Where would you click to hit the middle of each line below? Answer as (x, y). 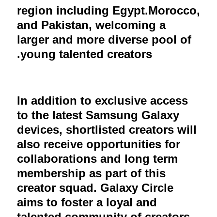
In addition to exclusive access (102, 100)
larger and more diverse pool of (104, 39)
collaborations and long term (97, 158)
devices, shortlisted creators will (107, 129)
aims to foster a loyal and (87, 202)
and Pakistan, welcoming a (91, 25)
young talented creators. (86, 54)
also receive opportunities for (99, 144)
